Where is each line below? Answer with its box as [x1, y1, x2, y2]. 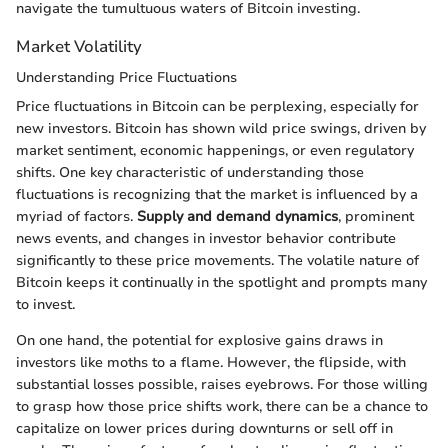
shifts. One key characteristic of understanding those [16, 163, 364, 183]
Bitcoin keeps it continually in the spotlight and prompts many [16, 273, 427, 293]
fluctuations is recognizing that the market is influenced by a [16, 185, 418, 205]
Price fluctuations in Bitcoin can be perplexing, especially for [16, 97, 419, 117]
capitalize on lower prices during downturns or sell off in [16, 419, 393, 439]
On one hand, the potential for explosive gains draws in [16, 331, 383, 351]
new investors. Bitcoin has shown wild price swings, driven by [16, 119, 426, 139]
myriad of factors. [16, 207, 137, 227]
